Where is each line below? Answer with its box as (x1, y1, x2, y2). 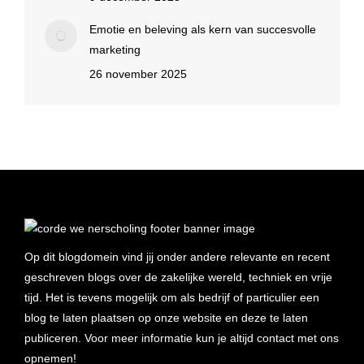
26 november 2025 (89, 67, 187, 80)
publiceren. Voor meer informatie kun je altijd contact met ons (24, 331, 339, 344)
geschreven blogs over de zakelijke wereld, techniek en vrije (24, 271, 332, 284)
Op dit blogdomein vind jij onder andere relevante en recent (24, 250, 330, 263)
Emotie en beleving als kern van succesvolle (89, 23, 316, 36)
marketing (89, 43, 141, 56)
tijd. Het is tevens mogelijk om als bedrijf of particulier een (24, 291, 319, 304)
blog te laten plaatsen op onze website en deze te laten (24, 311, 308, 324)
